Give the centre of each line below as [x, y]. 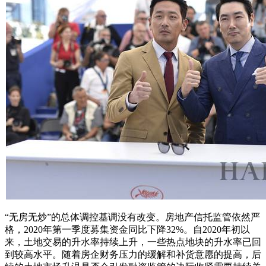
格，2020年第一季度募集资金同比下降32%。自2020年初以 [127, 229]
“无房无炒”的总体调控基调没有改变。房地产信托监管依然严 [132, 217]
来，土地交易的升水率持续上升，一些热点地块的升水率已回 [133, 242]
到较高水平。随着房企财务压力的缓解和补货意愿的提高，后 [133, 254]
